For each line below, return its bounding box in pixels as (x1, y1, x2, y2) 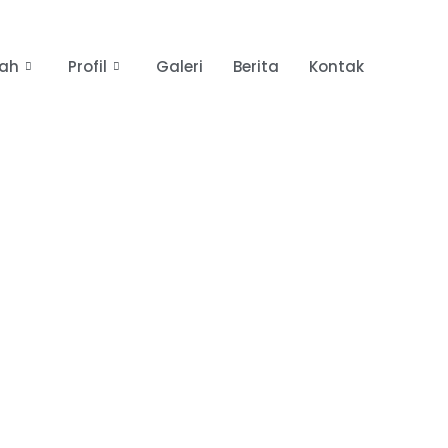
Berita (233, 55, 280, 77)
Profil (68, 55, 108, 77)
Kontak (309, 55, 365, 77)
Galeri (156, 55, 204, 77)
